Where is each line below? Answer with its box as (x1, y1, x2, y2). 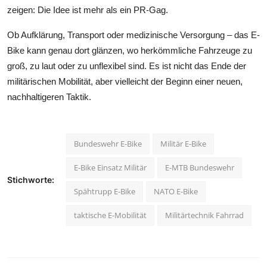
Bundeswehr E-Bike (74, 138, 142, 149)
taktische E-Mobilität (74, 209, 147, 221)
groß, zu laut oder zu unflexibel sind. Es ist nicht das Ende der (7, 60, 246, 71)
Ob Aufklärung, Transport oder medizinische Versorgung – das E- (7, 29, 260, 40)
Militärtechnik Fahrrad (165, 209, 244, 221)
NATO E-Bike (154, 185, 198, 197)
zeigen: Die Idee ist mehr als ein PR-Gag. (7, 4, 168, 15)
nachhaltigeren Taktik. (7, 91, 91, 102)
